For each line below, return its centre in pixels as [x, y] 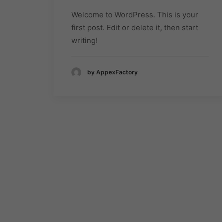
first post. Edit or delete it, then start [135, 28]
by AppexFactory [112, 72]
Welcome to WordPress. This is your [135, 15]
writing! [84, 40]
